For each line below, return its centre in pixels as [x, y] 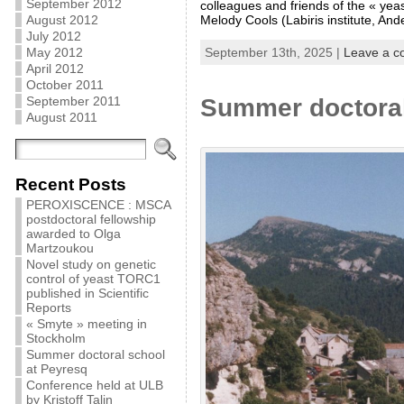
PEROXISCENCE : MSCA [98, 205]
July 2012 [53, 36]
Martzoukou [60, 248]
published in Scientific [87, 293]
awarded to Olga [73, 234]
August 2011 [61, 117]
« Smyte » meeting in [86, 324]
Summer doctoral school [95, 354]
